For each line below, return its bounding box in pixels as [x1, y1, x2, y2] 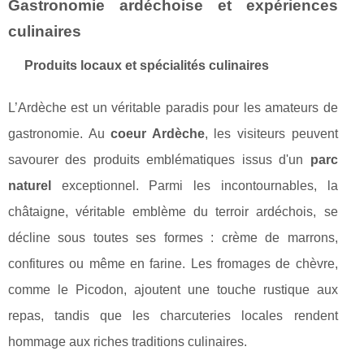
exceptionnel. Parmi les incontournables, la [51, 179, 338, 193]
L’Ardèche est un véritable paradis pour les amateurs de [8, 101, 338, 115]
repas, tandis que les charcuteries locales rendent [8, 309, 338, 323]
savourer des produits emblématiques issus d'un [8, 153, 310, 167]
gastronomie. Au [8, 127, 111, 141]
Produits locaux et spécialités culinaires [24, 58, 269, 73]
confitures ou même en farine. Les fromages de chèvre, [8, 257, 338, 271]
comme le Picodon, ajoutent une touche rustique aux [8, 283, 338, 297]
